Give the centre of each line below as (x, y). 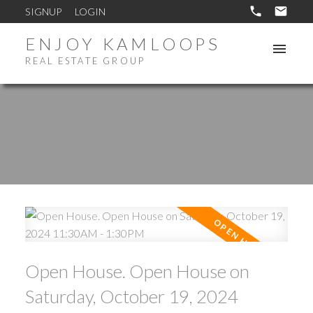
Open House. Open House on (137, 271)
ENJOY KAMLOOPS (123, 43)
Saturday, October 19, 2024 (131, 296)
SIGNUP (43, 11)
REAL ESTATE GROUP (85, 60)
